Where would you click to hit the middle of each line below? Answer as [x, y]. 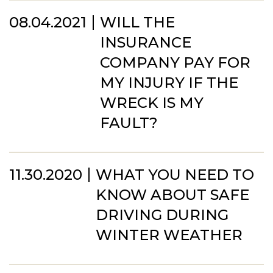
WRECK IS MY [152, 103]
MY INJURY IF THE [169, 83]
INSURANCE [146, 42]
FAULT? [129, 123]
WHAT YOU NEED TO [175, 175]
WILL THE [137, 22]
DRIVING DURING [162, 215]
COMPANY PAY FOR [175, 62]
